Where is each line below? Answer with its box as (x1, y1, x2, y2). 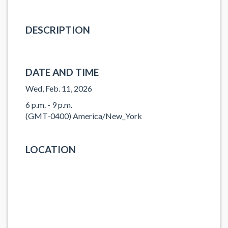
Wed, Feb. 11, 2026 (25, 83, 92, 93)
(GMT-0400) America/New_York (25, 111, 142, 121)
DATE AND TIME (25, 66, 99, 78)
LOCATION (25, 144, 76, 155)
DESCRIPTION (25, 24, 90, 36)
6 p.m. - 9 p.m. (25, 100, 72, 109)
